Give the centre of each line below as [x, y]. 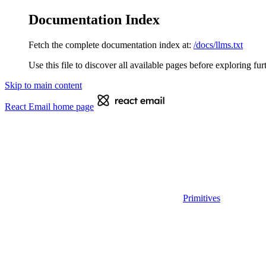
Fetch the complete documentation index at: [110, 45]
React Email [28, 106]
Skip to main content [43, 85]
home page [72, 106]
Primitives [202, 198]
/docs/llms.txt [218, 45]
